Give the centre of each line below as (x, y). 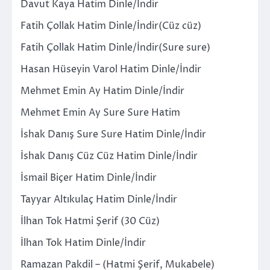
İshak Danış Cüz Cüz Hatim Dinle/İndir (109, 156)
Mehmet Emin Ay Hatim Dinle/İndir (102, 91)
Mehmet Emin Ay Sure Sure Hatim (100, 112)
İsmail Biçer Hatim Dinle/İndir (89, 177)
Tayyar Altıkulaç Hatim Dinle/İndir (99, 199)
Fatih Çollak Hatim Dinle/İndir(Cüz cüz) (111, 26)
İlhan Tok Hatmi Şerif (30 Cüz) (90, 221)
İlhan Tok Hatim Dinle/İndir (83, 243)
